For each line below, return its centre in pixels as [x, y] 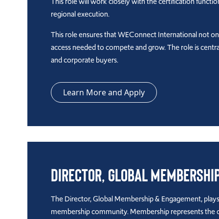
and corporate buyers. [85, 60]
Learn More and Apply [104, 92]
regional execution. [80, 14]
